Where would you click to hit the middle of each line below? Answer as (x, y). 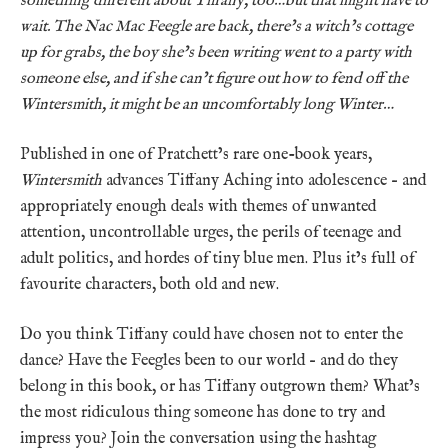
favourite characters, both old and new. (149, 284)
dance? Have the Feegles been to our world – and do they (209, 360)
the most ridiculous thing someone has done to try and (202, 412)
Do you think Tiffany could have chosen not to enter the (211, 334)
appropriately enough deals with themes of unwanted (198, 206)
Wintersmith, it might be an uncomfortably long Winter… (207, 104)
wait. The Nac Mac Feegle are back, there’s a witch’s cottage (216, 26)
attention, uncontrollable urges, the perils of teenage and (210, 232)
